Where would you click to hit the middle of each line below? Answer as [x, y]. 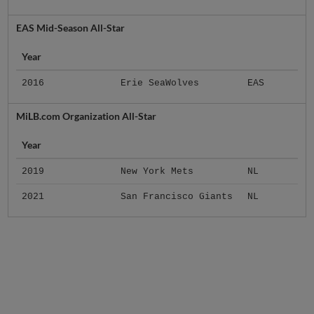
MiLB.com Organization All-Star [86, 116]
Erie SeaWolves [159, 83]
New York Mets [157, 172]
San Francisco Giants [176, 197]
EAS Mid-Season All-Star [70, 28]
